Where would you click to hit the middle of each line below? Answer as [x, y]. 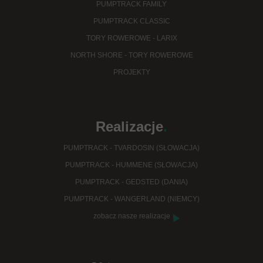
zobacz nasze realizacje [131, 216]
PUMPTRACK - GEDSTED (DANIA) [131, 182]
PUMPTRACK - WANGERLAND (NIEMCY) [131, 199]
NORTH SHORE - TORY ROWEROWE [131, 55]
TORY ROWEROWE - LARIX [131, 38]
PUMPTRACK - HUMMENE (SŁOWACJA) [131, 165]
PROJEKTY [131, 73]
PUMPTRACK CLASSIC [131, 21]
